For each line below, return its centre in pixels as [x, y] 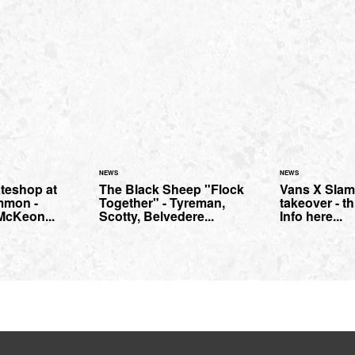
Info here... [311, 216]
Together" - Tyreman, [162, 203]
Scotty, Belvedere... [157, 216]
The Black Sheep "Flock [172, 189]
